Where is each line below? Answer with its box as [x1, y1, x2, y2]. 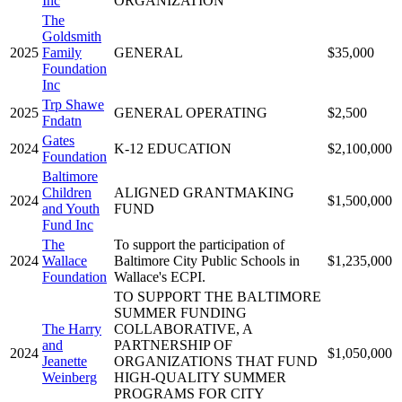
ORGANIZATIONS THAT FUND [114, 353, 318, 369]
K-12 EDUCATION [114, 140, 232, 156]
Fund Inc [42, 216, 93, 232]
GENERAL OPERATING [114, 104, 267, 120]
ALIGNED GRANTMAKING [114, 184, 294, 200]
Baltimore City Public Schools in [114, 252, 300, 268]
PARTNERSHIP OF [114, 336, 232, 353]
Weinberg [42, 369, 97, 385]
